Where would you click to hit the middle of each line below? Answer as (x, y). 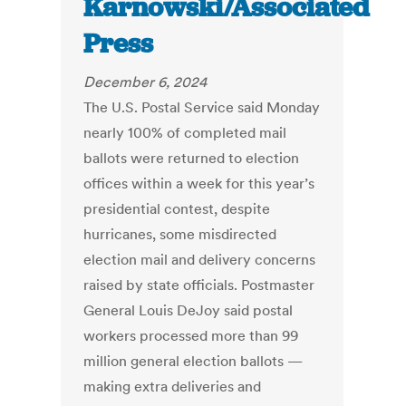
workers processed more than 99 (191, 336)
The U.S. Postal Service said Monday (202, 107)
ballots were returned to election (192, 158)
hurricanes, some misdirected (180, 234)
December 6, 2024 (145, 82)
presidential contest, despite (177, 209)
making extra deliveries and (173, 387)
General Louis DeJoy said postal (188, 310)
